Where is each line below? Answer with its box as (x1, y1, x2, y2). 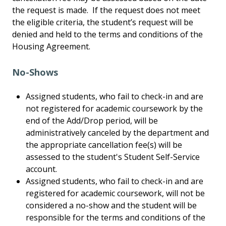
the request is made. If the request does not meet (12, 5, 200, 16)
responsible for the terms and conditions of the (26, 212, 206, 223)
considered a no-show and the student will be (26, 200, 197, 211)
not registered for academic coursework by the (26, 103, 203, 115)
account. (26, 163, 58, 175)
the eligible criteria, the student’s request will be (12, 17, 193, 28)
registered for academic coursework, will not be (26, 188, 205, 199)
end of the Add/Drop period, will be (26, 115, 158, 127)
